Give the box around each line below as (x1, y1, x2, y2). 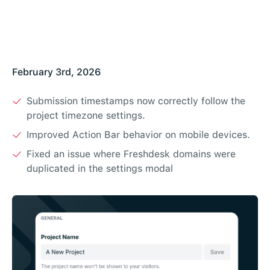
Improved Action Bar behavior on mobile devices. (27, 129, 250, 140)
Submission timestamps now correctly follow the (27, 95, 245, 107)
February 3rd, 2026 (12, 66, 101, 78)
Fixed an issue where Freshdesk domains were (27, 148, 236, 160)
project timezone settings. (27, 110, 145, 121)
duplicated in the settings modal (27, 163, 173, 174)
